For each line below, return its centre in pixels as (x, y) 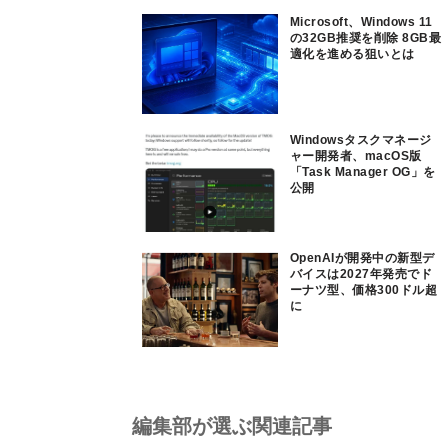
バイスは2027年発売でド (361, 274)
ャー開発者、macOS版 (356, 156)
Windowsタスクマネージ (361, 140)
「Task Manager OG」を (363, 172)
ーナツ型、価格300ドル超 (364, 290)
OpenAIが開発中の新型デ (362, 258)
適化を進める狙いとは (352, 54)
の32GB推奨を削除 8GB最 (366, 38)
